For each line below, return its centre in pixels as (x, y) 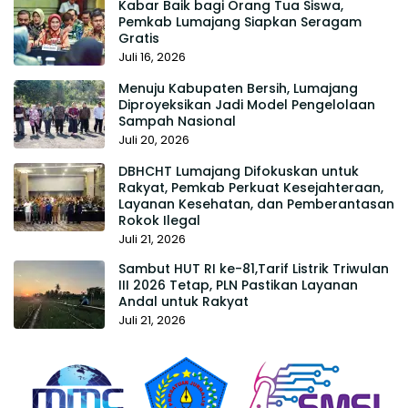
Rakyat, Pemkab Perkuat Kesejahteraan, (251, 187)
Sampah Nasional (177, 121)
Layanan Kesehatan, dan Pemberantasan (256, 204)
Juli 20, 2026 (154, 139)
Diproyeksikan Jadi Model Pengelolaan (247, 104)
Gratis (139, 38)
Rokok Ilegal (159, 220)
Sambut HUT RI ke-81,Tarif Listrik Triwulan (254, 268)
